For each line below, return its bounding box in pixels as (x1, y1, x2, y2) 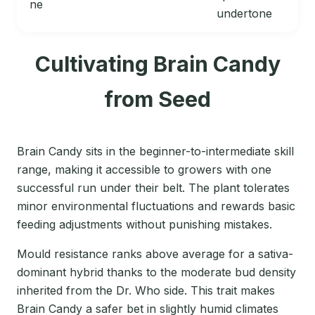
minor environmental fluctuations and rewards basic (17, 199, 295, 214)
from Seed (104, 86, 211, 112)
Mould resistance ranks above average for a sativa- (17, 247, 293, 262)
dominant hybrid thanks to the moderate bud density (17, 265, 296, 280)
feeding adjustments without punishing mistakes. (17, 217, 272, 232)
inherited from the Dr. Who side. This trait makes (17, 283, 275, 298)
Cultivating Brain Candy (34, 51, 281, 77)
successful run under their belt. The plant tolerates (17, 181, 290, 195)
